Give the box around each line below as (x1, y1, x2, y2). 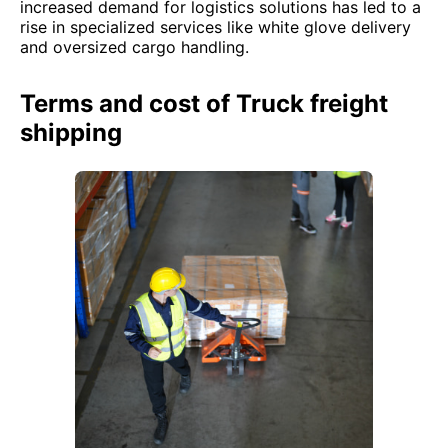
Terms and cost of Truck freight (20, 89, 388, 118)
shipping (20, 118, 122, 147)
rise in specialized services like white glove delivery (20, 17, 411, 37)
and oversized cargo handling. (20, 37, 249, 57)
